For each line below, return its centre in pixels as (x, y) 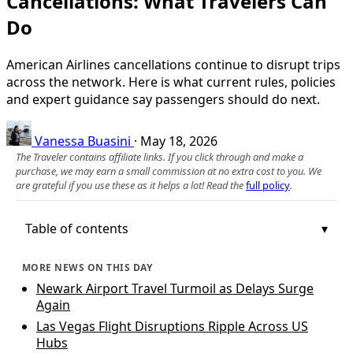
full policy (268, 185)
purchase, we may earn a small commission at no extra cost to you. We (169, 171)
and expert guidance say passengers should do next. (163, 99)
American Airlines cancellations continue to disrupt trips (173, 64)
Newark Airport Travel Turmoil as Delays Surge (175, 288)
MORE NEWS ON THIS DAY (87, 267)
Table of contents (77, 228)
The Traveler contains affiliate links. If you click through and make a (160, 156)
